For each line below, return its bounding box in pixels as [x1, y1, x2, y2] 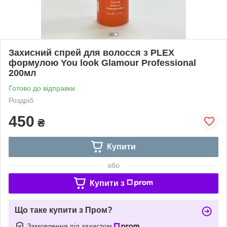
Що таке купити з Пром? [15, 205, 112, 214]
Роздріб [9, 96, 33, 104]
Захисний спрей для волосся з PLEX [9, 47, 174, 58]
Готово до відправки [9, 84, 75, 92]
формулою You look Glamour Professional [9, 57, 196, 68]
